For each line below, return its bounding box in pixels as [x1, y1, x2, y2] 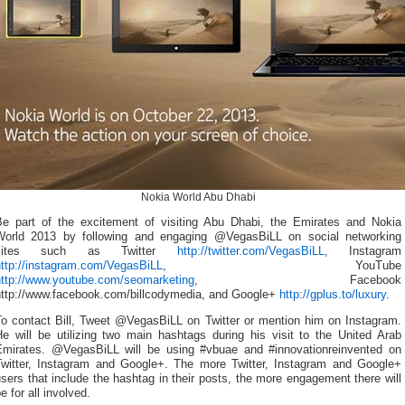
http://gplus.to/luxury [279, 288, 386, 302]
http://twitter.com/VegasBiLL [176, 245, 325, 259]
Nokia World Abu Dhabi [140, 190, 256, 203]
